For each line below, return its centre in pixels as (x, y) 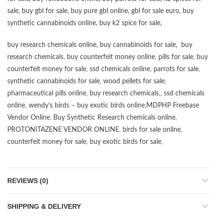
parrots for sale (176, 70)
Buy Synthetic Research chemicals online (114, 118)
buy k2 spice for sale (130, 23)
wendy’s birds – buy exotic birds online (87, 106)
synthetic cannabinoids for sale (54, 82)
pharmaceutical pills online (47, 94)
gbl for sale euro (155, 11)
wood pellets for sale (134, 82)
